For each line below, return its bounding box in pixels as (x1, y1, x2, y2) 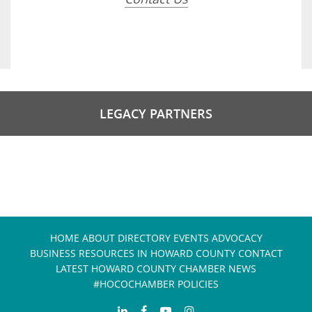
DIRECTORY (117, 231, 171, 245)
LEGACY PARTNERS (100, 105, 212, 123)
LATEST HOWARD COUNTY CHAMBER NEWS (56, 262, 256, 276)
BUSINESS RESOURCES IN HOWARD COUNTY (29, 247, 235, 260)
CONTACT (237, 247, 283, 260)
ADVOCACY (211, 231, 263, 245)
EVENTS (173, 231, 209, 245)
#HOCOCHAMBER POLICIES (93, 277, 219, 291)
